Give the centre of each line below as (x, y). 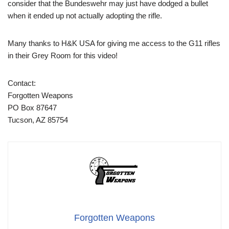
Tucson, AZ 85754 (38, 120)
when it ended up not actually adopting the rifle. (85, 16)
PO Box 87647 (32, 108)
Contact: (22, 83)
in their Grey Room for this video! (63, 56)
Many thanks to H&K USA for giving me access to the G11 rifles (114, 43)
